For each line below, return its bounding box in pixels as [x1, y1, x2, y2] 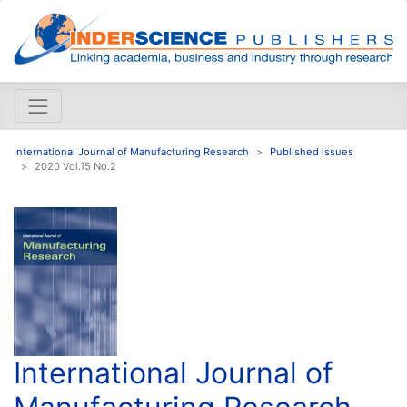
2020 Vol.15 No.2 [35, 159, 116, 173]
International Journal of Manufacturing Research [14, 144, 249, 158]
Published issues [270, 144, 353, 158]
